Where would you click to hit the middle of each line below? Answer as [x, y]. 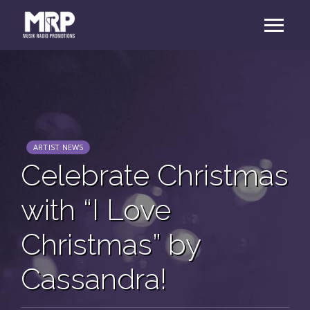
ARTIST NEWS [58, 147]
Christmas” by [111, 245]
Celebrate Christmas [155, 175]
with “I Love [96, 210]
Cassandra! [94, 279]
